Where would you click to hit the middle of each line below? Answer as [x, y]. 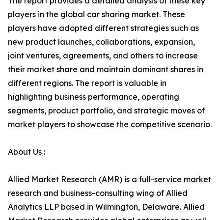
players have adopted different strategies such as [103, 28]
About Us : [27, 152]
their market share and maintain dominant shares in [106, 69]
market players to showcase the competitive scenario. [110, 124]
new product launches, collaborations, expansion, [101, 42]
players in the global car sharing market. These [96, 14]
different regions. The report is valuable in [87, 83]
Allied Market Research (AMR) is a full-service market [110, 179]
